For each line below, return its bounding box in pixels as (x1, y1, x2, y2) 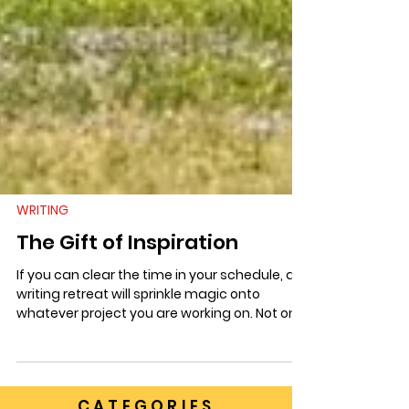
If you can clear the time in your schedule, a (16, 355, 295, 373)
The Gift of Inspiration (16, 318, 238, 346)
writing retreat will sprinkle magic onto (16, 374, 260, 393)
